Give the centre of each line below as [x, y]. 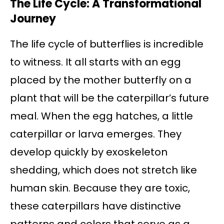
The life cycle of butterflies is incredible [107, 44]
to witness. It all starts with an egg [95, 62]
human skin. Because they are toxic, [100, 188]
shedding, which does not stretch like [103, 170]
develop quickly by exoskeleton [89, 152]
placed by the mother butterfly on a [101, 80]
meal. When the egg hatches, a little [101, 116]
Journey [33, 19]
